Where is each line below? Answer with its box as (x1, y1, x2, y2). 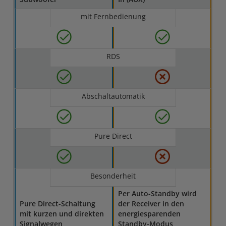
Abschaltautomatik (81, 91, 145, 101)
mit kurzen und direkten (20, 209, 104, 218)
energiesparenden (118, 209, 181, 218)
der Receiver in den (118, 199, 185, 208)
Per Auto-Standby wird (118, 189, 197, 198)
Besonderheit (90, 171, 136, 181)
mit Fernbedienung (80, 12, 146, 21)
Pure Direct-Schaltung (20, 199, 96, 208)
